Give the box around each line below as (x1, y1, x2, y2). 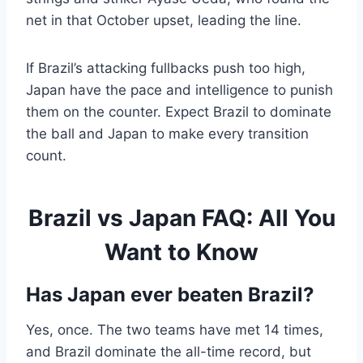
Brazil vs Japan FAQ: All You (28, 204, 335, 233)
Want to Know (105, 238, 258, 267)
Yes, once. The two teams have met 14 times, (26, 322, 323, 339)
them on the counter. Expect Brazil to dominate (26, 104, 331, 121)
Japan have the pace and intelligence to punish (26, 82, 333, 99)
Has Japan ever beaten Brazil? (26, 283, 314, 307)
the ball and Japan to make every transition (26, 126, 309, 143)
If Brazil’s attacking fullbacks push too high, (26, 60, 305, 77)
